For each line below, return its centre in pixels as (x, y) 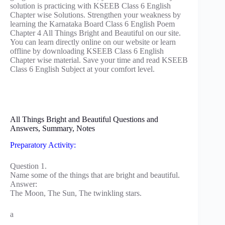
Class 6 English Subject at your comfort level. (82, 69)
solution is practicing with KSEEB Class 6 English (90, 6)
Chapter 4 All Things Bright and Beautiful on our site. (95, 33)
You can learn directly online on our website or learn (93, 42)
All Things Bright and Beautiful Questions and (84, 119)
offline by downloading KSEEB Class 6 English (87, 51)
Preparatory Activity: (43, 145)
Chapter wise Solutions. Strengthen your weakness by (95, 15)
